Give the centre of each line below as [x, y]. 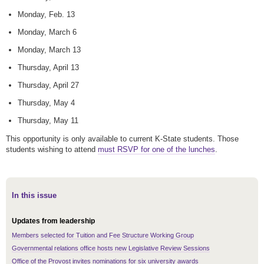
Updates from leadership [53, 221]
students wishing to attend [52, 150]
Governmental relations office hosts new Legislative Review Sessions [111, 248]
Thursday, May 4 [46, 103]
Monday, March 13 [49, 50]
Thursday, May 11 [48, 121]
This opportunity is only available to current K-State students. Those [122, 139]
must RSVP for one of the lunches [156, 150]
